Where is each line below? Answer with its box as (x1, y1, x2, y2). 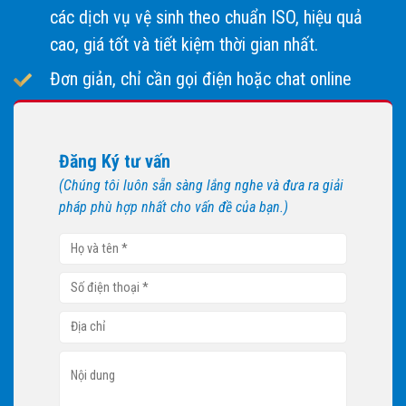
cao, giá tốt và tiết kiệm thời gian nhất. (50, 34, 318, 55)
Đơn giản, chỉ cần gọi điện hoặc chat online (50, 68, 352, 90)
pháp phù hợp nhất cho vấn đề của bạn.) (59, 198, 288, 216)
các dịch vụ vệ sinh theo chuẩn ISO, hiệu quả (50, 6, 362, 28)
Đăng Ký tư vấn (59, 150, 170, 172)
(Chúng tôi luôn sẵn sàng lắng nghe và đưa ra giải (59, 177, 343, 194)
